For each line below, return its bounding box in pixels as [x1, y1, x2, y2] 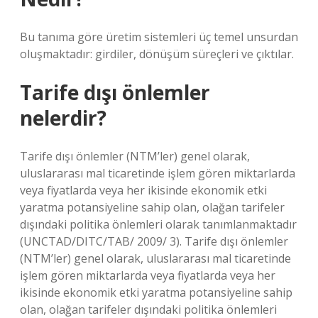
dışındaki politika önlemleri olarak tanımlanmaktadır [20, 216, 297, 232]
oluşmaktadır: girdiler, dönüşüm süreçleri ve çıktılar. [20, 46, 294, 62]
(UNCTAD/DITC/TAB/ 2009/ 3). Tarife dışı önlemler [20, 234, 288, 249]
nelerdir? [20, 104, 106, 131]
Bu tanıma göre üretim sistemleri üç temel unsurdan [20, 29, 298, 45]
